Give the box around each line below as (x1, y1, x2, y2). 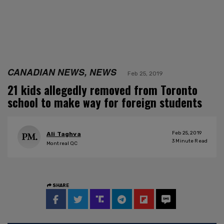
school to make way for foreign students (7, 93, 202, 111)
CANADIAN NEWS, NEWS (7, 65, 116, 78)
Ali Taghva (46, 130, 81, 138)
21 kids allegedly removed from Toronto (7, 81, 197, 98)
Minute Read (174, 137, 207, 144)
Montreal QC (46, 140, 78, 147)
